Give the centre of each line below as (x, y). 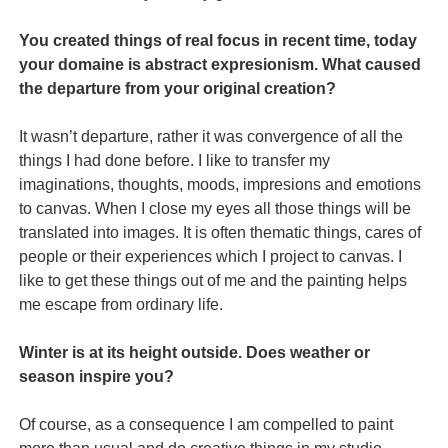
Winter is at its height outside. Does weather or (195, 352)
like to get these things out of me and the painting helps (213, 280)
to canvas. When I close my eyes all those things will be (215, 208)
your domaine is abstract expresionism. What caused (220, 64)
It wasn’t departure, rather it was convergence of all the (211, 136)
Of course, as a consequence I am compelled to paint (206, 424)
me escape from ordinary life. (121, 304)
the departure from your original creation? (178, 88)
